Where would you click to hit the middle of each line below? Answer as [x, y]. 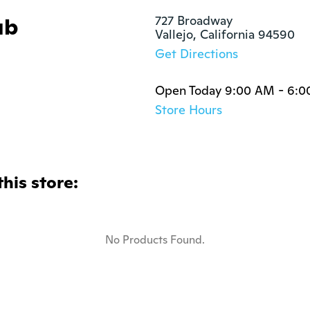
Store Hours [189, 110]
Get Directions [197, 54]
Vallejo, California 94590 [225, 34]
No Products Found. [155, 240]
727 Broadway [194, 20]
